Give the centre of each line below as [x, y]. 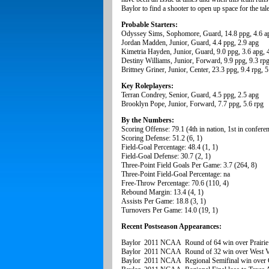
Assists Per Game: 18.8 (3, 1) [164, 201]
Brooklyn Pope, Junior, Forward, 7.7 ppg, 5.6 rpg [192, 104]
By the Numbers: [148, 120]
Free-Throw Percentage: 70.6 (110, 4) [175, 183]
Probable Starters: [150, 25]
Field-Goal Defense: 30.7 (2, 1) [166, 156]
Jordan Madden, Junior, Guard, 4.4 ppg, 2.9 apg [190, 43]
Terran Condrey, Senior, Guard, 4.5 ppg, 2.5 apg [190, 95]
